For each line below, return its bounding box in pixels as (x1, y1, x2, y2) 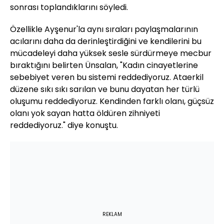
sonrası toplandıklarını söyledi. (10, 1, 128, 13)
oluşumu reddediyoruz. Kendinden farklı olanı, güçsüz (10, 95, 214, 107)
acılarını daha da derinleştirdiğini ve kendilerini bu (10, 35, 201, 47)
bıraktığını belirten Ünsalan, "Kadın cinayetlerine (10, 59, 198, 71)
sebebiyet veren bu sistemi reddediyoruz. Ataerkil (10, 71, 203, 83)
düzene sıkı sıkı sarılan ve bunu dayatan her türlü (10, 83, 199, 95)
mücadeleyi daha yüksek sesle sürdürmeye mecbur (10, 47, 211, 59)
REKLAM (102, 210, 122, 218)
